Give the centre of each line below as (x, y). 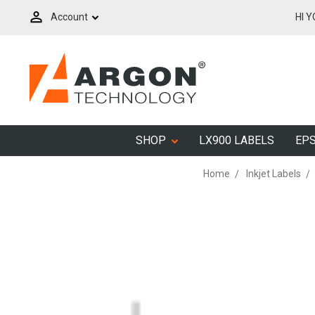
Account (69, 17)
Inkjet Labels (274, 174)
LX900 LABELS (236, 140)
